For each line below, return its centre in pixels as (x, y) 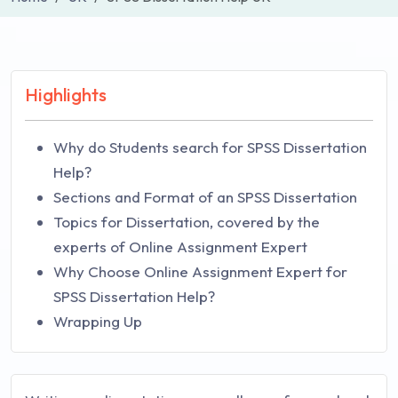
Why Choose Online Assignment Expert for (200, 271)
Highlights (66, 95)
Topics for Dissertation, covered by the (187, 222)
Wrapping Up (98, 321)
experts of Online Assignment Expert (180, 247)
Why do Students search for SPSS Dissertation (210, 147)
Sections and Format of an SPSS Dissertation (205, 197)
